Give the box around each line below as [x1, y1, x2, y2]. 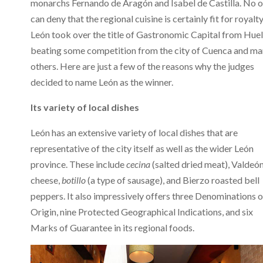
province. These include [31, 158, 126, 170]
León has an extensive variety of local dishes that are [31, 126, 238, 138]
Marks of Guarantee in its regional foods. [31, 221, 194, 233]
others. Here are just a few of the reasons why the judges [31, 60, 254, 72]
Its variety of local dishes [31, 101, 139, 113]
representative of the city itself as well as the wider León [31, 142, 254, 154]
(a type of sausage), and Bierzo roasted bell [86, 174, 259, 186]
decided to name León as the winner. [31, 76, 173, 87]
